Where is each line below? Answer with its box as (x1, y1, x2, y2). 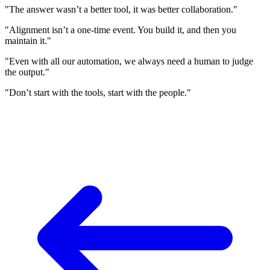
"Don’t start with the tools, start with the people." (5, 87, 191, 98)
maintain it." (5, 36, 51, 46)
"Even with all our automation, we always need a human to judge (5, 56, 253, 67)
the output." (5, 67, 49, 78)
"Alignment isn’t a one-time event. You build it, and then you (5, 25, 236, 36)
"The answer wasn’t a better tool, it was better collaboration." (5, 4, 237, 15)
